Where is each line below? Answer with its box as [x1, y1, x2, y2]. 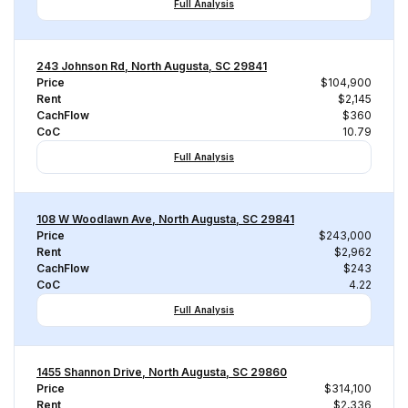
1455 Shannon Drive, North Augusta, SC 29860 [36, 365, 287, 379]
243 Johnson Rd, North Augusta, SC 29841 [36, 59, 267, 73]
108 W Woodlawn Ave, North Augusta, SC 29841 [36, 212, 294, 226]
